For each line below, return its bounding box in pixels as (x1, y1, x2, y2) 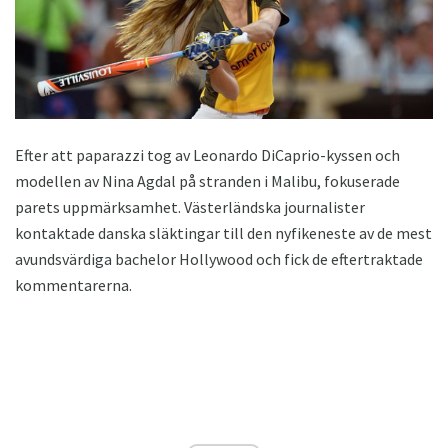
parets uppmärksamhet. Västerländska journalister (15, 196, 365, 217)
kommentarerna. (15, 274, 132, 295)
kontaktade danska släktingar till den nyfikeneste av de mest (15, 222, 432, 243)
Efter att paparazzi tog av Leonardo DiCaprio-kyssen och (15, 144, 400, 165)
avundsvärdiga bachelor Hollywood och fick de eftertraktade (15, 248, 423, 269)
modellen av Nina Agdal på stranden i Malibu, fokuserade (15, 170, 400, 191)
